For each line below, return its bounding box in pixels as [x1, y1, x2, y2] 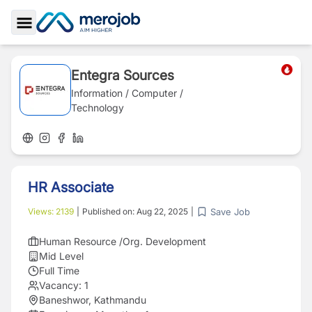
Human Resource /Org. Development [39, 235, 206, 247]
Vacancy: [39, 279, 81, 291]
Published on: [82, 206, 136, 217]
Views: [28, 206, 56, 217]
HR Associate [28, 179, 114, 196]
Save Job [210, 205, 250, 217]
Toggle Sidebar [23, 31, 102, 46]
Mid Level [39, 250, 84, 262]
